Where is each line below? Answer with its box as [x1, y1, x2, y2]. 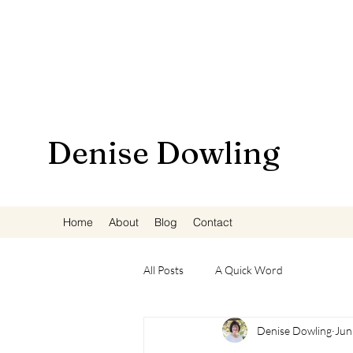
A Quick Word [215, 262, 283, 277]
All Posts [143, 262, 184, 277]
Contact [193, 215, 232, 229]
